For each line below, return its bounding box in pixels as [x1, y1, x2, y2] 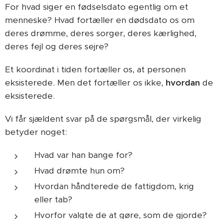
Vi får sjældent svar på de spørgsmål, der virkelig [5, 113, 201, 124]
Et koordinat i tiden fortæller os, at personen [5, 64, 186, 75]
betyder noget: [5, 127, 67, 137]
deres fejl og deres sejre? [5, 41, 109, 52]
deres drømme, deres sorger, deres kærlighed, [5, 28, 197, 39]
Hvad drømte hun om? [34, 165, 125, 176]
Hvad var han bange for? [34, 150, 132, 160]
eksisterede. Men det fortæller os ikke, [5, 77, 166, 88]
